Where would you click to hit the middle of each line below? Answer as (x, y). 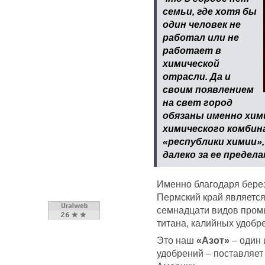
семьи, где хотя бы (209, 12)
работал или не (201, 38)
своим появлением (208, 90)
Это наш (177, 240)
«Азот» (213, 240)
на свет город (197, 103)
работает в (192, 51)
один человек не (201, 25)
